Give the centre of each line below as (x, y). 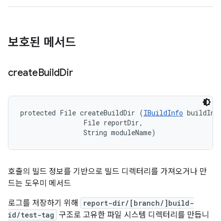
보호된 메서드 (42, 42)
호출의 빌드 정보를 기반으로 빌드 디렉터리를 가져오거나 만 (107, 172)
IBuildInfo (163, 113)
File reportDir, (84, 123)
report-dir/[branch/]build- (138, 203)
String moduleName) (88, 132)
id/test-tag (31, 215)
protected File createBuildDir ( (82, 113)
